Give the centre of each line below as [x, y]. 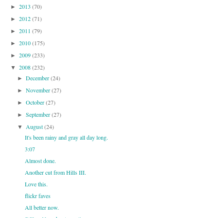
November [39, 90]
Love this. [36, 184]
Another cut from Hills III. [55, 173]
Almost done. [40, 161]
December [38, 78]
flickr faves [37, 196]
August [35, 127]
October [36, 102]
